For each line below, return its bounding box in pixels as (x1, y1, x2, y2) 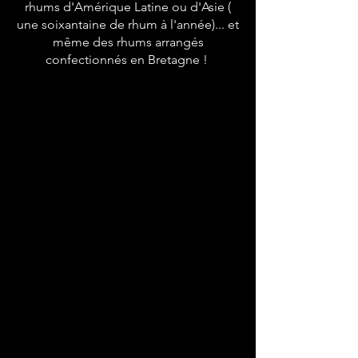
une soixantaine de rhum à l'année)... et (17, 17, 239, 32)
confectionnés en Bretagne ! (45, 52, 211, 67)
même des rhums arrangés (52, 34, 204, 50)
